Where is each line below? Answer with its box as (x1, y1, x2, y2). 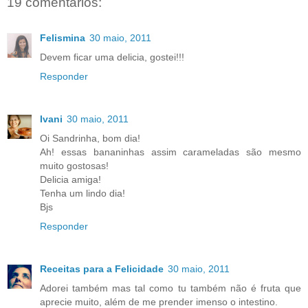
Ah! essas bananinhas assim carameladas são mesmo (40, 146, 301, 158)
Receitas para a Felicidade (40, 263, 164, 275)
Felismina (40, 32, 85, 44)
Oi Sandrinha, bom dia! (40, 133, 140, 144)
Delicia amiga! (40, 174, 101, 186)
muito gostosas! (40, 160, 109, 172)
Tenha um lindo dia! (40, 188, 125, 199)
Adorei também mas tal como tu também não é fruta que (40, 283, 301, 294)
